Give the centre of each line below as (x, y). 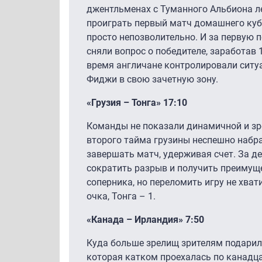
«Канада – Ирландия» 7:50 (145, 219)
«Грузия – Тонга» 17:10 (137, 102)
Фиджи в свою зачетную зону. (152, 79)
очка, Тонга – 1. (121, 196)
